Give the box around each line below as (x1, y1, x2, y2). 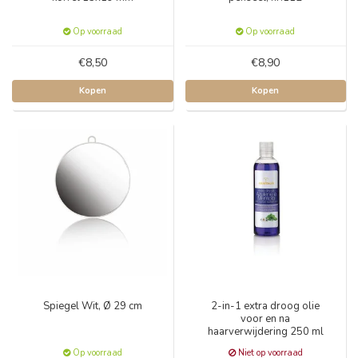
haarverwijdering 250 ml (207, 324, 324, 339)
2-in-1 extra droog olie (211, 298, 320, 313)
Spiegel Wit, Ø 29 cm (42, 298, 142, 313)
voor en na (241, 311, 291, 326)
